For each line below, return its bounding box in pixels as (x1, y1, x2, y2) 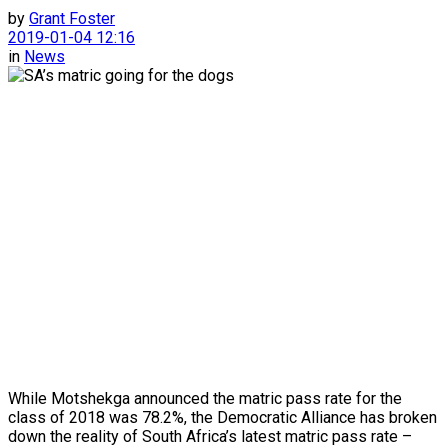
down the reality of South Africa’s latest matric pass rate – (8, 426, 412, 446)
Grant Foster (29, 8, 115, 28)
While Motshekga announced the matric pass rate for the (8, 388, 402, 408)
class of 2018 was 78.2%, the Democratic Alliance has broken (8, 407, 437, 427)
